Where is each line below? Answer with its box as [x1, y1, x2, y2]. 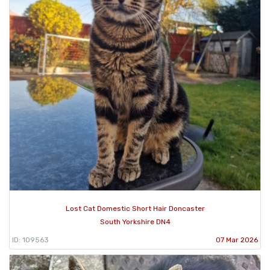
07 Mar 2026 [216, 236, 258, 245]
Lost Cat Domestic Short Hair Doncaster [65, 204, 205, 213]
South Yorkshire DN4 [99, 218, 171, 227]
